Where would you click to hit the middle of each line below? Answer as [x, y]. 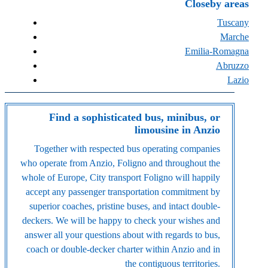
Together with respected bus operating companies [127, 149]
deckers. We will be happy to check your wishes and [121, 221]
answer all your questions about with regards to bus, [122, 235]
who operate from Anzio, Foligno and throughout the [120, 163]
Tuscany [233, 22]
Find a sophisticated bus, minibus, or [135, 118]
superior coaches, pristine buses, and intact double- [125, 206]
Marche [234, 36]
